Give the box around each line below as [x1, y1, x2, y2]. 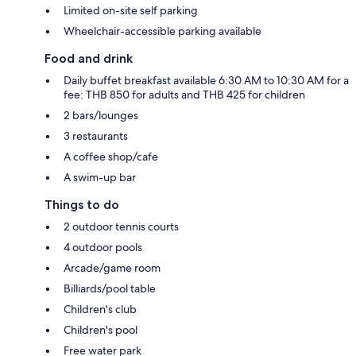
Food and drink [44, 50, 133, 66]
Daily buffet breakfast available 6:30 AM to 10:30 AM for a [64, 72, 349, 87]
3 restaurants [64, 128, 128, 143]
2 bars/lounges [64, 107, 138, 122]
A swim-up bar [64, 169, 136, 184]
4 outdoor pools [64, 239, 142, 254]
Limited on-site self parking [64, 2, 198, 17]
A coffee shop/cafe [64, 149, 158, 164]
